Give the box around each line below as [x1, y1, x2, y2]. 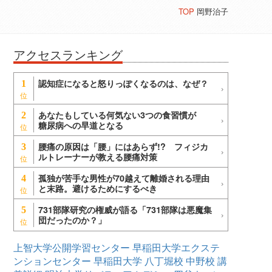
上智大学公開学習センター [13, 240, 130, 255]
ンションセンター [13, 254, 91, 268]
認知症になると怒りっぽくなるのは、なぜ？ [38, 77, 208, 90]
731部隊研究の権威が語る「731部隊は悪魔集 [38, 203, 212, 216]
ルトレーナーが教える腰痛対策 [38, 151, 157, 163]
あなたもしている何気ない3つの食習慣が [38, 109, 205, 121]
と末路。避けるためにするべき [38, 182, 157, 195]
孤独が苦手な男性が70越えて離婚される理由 [38, 172, 209, 185]
